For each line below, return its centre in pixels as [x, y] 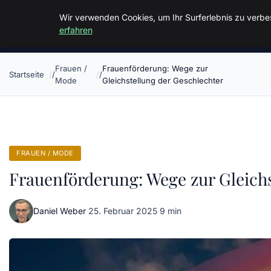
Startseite [27, 74]
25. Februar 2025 [123, 211]
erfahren [76, 30]
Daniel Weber [60, 211]
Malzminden [48, 18]
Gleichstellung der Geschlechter [162, 80]
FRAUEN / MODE [45, 153]
